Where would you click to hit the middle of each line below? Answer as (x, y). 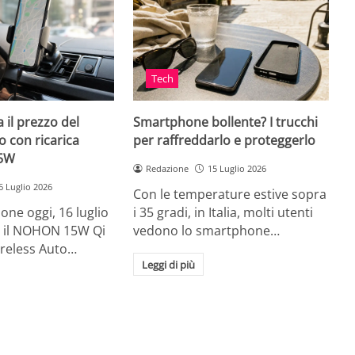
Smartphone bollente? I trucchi (226, 122)
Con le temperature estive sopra (230, 194)
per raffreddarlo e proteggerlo (225, 141)
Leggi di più (168, 264)
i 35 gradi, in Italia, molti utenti (223, 212)
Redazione (168, 169)
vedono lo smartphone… (207, 230)
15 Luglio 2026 (237, 169)
